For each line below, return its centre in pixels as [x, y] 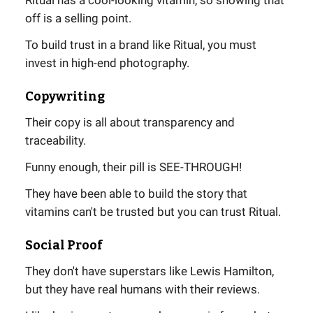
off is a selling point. [78, 18]
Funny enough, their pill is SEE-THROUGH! [133, 167]
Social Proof [64, 245]
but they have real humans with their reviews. [143, 289]
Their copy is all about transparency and [130, 122]
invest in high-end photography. [107, 63]
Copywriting [65, 96]
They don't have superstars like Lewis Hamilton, [150, 271]
